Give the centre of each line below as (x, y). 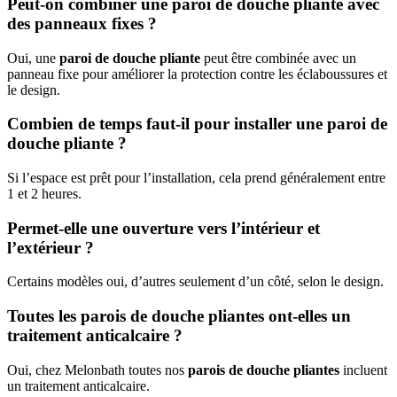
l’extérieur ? (51, 247)
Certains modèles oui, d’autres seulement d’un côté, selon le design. (195, 282)
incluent (363, 370)
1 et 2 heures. (44, 194)
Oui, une (33, 58)
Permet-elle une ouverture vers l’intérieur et (163, 228)
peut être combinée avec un (278, 58)
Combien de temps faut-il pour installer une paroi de (197, 124)
